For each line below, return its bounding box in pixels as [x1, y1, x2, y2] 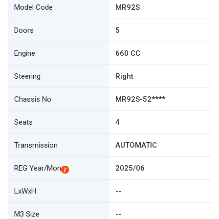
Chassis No [14, 95, 51, 104]
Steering [14, 72, 41, 81]
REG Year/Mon [14, 164, 61, 173]
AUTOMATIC [115, 141, 157, 150]
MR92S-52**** [115, 95, 165, 104]
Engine [14, 49, 35, 58]
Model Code [14, 3, 53, 12]
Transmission [14, 141, 58, 150]
